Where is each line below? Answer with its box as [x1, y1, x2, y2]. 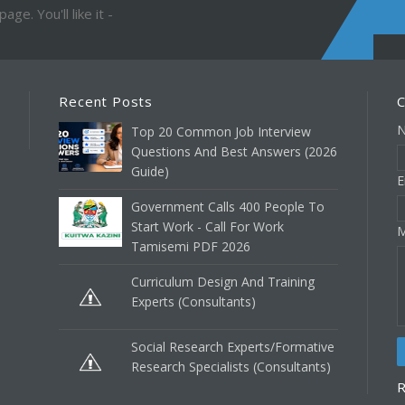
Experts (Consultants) [131, 292, 257, 310]
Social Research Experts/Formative [131, 337, 335, 355]
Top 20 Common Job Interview [131, 122, 312, 140]
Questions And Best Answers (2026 [131, 142, 338, 160]
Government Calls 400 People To [131, 197, 325, 215]
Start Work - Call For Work [131, 217, 285, 235]
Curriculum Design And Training [131, 272, 316, 290]
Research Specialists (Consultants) [131, 357, 332, 375]
